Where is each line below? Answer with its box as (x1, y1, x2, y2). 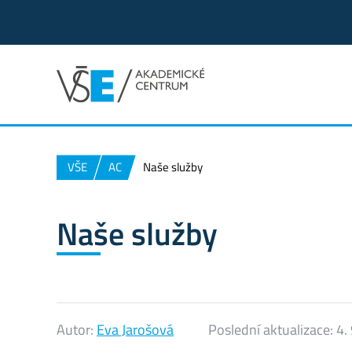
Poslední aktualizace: (208, 318, 336, 340)
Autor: (57, 318, 97, 340)
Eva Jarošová (97, 318, 174, 340)
